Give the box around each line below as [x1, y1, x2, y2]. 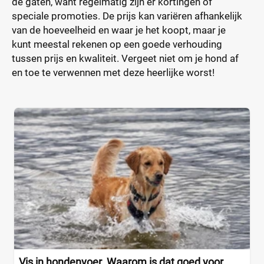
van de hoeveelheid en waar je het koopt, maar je [12, 24, 226, 36]
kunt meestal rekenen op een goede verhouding [12, 38, 222, 50]
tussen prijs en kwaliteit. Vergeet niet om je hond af [12, 52, 239, 64]
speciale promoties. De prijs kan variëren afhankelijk [12, 10, 242, 22]
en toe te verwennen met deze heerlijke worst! [12, 67, 214, 78]
